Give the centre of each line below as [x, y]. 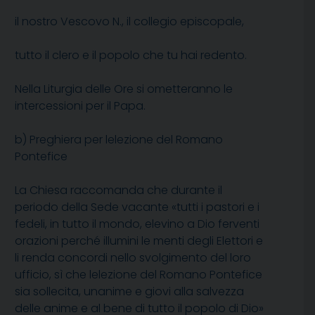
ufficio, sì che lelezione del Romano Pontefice [139, 274]
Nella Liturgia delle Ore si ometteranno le [124, 89]
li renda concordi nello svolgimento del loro [133, 257]
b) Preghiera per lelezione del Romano [119, 139]
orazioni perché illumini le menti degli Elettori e [139, 240]
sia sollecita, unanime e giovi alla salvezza [129, 291]
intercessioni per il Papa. [80, 105]
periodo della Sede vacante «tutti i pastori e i [137, 207]
